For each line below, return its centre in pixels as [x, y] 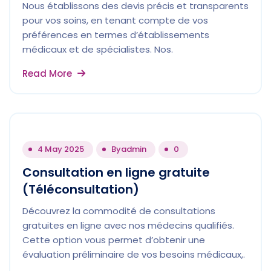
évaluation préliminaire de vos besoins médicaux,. [134, 254]
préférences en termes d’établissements [116, 35]
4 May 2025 [61, 149]
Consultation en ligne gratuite [116, 172]
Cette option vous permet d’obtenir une [114, 240]
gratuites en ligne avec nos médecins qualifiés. [128, 225]
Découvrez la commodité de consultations [119, 211]
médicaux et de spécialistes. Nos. [98, 49]
